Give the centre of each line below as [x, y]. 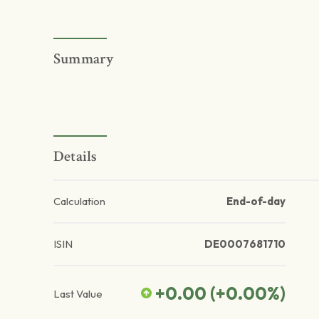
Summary [84, 59]
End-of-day [256, 202]
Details [75, 157]
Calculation [79, 202]
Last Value [78, 293]
